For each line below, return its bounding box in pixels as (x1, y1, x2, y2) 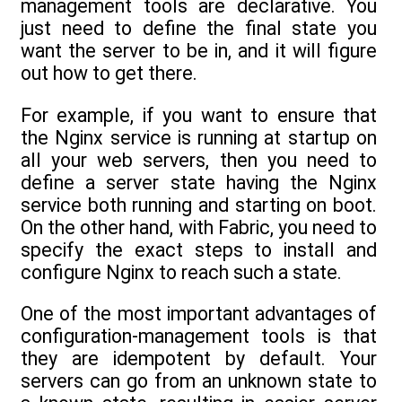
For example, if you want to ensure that (21, 103, 377, 127)
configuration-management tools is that (21, 324, 377, 347)
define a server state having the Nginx (21, 170, 377, 194)
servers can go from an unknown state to (21, 369, 377, 392)
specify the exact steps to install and (21, 238, 377, 261)
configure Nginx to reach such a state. (21, 260, 342, 284)
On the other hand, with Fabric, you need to (21, 215, 377, 239)
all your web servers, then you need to (21, 148, 377, 171)
